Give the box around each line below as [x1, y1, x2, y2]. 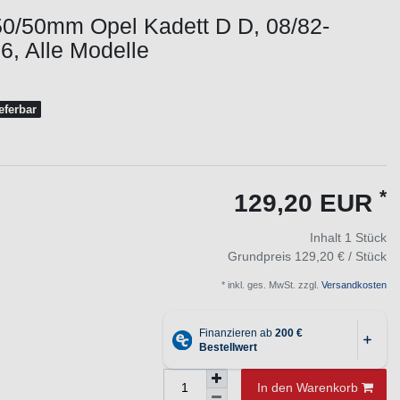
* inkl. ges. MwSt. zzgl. [221, 279, 319, 291]
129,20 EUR [233, 189, 379, 218]
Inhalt [309, 230, 345, 246]
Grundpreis [227, 249, 295, 264]
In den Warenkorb [257, 380, 359, 396]
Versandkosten [318, 279, 387, 291]
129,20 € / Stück [294, 249, 387, 264]
